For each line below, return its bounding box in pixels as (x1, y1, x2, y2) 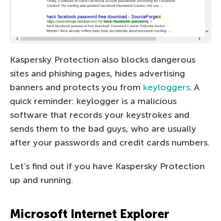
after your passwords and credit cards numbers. (10, 137, 210, 148)
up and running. (10, 175, 73, 186)
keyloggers (143, 82, 190, 93)
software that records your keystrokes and (10, 110, 189, 121)
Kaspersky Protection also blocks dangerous (10, 54, 195, 66)
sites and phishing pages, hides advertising (10, 68, 185, 79)
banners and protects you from (10, 82, 143, 93)
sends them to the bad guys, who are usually (10, 123, 196, 135)
